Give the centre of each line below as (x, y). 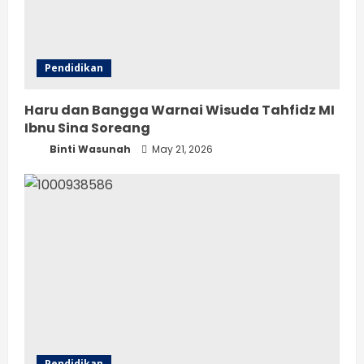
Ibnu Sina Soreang (87, 128)
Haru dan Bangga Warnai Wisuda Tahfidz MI (180, 110)
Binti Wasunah (89, 149)
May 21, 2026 (181, 149)
